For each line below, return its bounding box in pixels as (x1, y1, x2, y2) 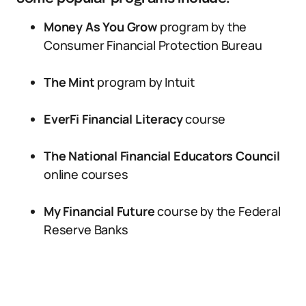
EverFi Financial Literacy (44, 111, 183, 127)
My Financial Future (44, 203, 155, 219)
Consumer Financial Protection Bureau (44, 37, 262, 53)
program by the (156, 18, 247, 35)
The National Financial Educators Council (44, 148, 280, 164)
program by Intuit (94, 74, 195, 90)
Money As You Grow (44, 18, 157, 35)
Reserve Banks (44, 221, 128, 238)
